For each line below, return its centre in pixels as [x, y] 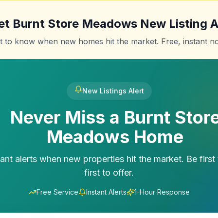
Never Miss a [67, 117]
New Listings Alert [113, 91]
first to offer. [109, 173]
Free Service [57, 192]
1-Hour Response [162, 192]
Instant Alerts [106, 192]
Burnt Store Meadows [75, 24]
